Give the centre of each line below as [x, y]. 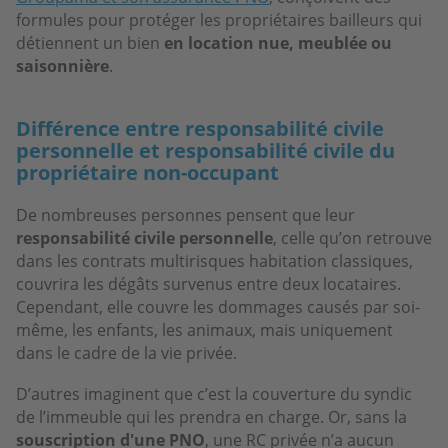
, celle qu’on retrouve [352, 237]
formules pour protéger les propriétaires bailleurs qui [219, 19]
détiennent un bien [90, 42]
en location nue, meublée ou [278, 42]
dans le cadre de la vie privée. [126, 352]
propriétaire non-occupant [147, 172]
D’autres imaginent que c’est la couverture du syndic [214, 393]
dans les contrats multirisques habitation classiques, [214, 260]
